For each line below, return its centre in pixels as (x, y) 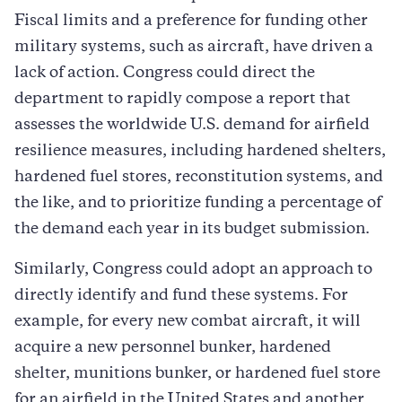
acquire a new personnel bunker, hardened (173, 348)
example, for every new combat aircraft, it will (188, 322)
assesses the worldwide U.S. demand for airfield (192, 125)
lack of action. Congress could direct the (165, 73)
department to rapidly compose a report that (183, 99)
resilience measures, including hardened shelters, (200, 151)
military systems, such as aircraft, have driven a (194, 47)
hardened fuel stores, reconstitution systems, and (199, 177)
